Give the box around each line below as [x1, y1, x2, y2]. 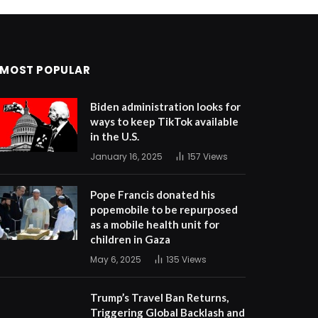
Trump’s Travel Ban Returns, [90, 290, 229, 304]
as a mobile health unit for [90, 217, 220, 231]
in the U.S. [90, 129, 140, 143]
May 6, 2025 [90, 253, 142, 265]
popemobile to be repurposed [90, 202, 238, 216]
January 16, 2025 [90, 150, 163, 163]
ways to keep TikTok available [90, 114, 239, 128]
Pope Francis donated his [90, 187, 216, 201]
